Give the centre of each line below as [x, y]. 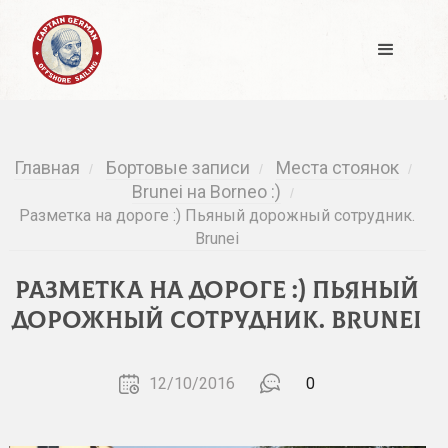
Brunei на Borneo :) [206, 191]
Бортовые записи [177, 167]
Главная [46, 167]
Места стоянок [337, 167]
